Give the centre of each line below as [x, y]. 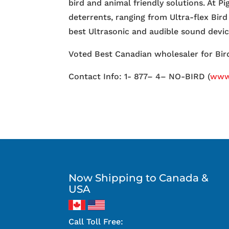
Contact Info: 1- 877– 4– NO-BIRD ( [140, 77]
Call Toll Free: [96, 221]
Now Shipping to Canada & [139, 178]
